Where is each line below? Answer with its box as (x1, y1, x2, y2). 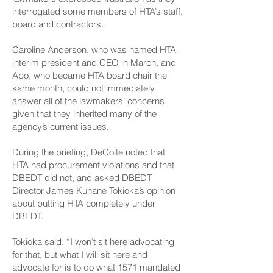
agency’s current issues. (12, 121, 109, 132)
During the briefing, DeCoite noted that (12, 146, 165, 158)
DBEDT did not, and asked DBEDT (12, 172, 152, 183)
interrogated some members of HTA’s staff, (12, 5, 183, 17)
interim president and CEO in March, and (12, 57, 176, 68)
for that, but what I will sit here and (12, 249, 147, 260)
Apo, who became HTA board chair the (12, 69, 167, 81)
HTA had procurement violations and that (12, 159, 174, 171)
